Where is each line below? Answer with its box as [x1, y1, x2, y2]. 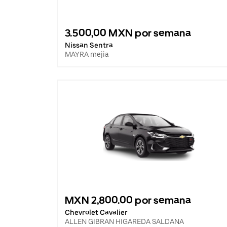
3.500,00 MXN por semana [65, 27, 191, 39]
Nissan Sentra [65, 41, 113, 49]
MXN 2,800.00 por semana [65, 194, 191, 206]
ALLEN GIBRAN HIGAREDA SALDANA [65, 217, 184, 225]
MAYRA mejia [65, 50, 109, 58]
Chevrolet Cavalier [65, 208, 128, 216]
